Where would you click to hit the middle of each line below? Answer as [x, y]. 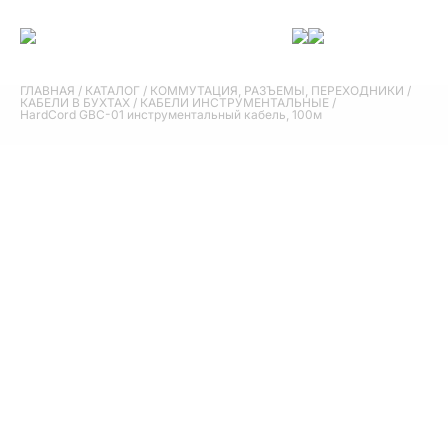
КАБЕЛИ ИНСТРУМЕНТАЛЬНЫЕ [234, 102]
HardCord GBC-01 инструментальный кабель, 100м [171, 114]
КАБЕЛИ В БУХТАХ [75, 102]
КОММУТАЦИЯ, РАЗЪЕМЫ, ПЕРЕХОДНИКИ [277, 90]
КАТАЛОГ [112, 90]
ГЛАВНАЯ [47, 90]
